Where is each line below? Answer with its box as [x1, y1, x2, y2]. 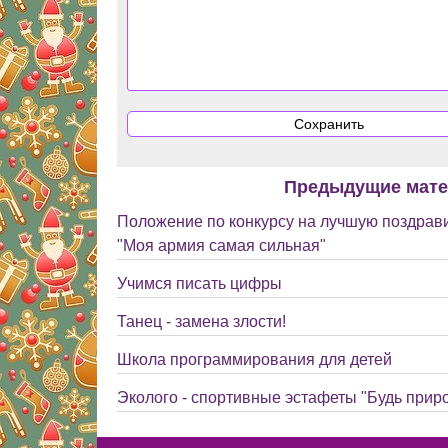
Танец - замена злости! [117, 313, 286, 330]
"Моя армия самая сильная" [117, 237, 326, 254]
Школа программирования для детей [117, 351, 392, 368]
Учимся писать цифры [117, 275, 282, 292]
